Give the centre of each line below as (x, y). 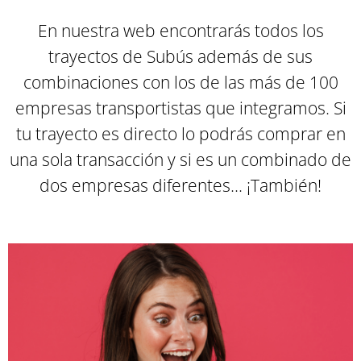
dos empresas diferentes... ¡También (178, 185)
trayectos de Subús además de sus (180, 56)
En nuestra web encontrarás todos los (180, 30)
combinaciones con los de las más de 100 (180, 81)
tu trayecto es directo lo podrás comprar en (180, 133)
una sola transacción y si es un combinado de (180, 159)
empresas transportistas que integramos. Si (180, 107)
